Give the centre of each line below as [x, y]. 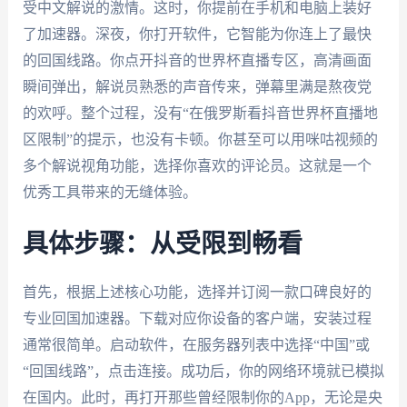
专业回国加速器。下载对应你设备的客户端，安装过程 [197, 319]
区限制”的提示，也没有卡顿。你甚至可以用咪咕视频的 [200, 139]
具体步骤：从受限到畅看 [162, 245]
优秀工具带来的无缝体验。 [109, 192]
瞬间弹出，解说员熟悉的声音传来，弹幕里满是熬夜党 [197, 86]
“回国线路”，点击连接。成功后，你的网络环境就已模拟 [203, 372]
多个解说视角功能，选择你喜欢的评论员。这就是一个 [197, 165]
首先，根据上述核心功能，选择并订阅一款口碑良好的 [197, 293]
